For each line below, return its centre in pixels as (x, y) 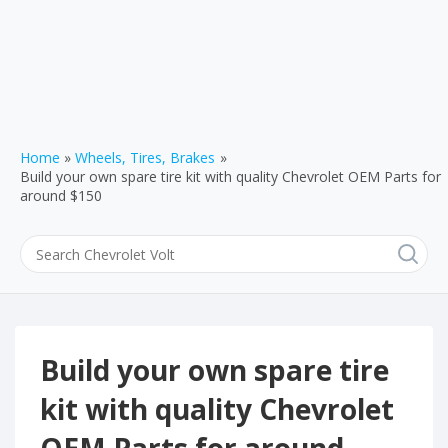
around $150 (61, 195)
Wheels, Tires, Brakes (145, 157)
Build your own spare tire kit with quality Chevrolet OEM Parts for (230, 176)
